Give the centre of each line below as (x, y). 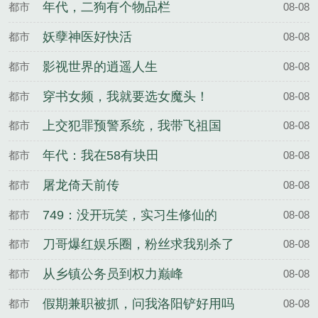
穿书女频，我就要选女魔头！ (126, 96)
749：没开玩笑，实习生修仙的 (130, 215)
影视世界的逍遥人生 (100, 66)
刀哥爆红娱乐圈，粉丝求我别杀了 (138, 245)
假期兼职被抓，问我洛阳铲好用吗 (138, 304)
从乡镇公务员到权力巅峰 (113, 274)
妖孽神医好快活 (87, 37)
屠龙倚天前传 (81, 185)
